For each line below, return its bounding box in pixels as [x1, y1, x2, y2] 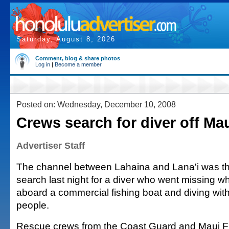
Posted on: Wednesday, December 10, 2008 [16, 100, 176, 109]
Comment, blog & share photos [35, 55, 120, 61]
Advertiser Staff [16, 141, 85, 151]
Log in [35, 61, 50, 67]
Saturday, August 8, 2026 [16, 35, 116, 43]
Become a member [55, 61, 102, 67]
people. [16, 199, 49, 211]
